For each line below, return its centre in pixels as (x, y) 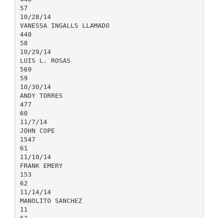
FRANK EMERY (41, 165)
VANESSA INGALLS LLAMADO (64, 25)
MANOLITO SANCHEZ (51, 200)
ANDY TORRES (41, 95)
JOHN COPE (37, 130)
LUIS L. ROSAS (45, 60)
